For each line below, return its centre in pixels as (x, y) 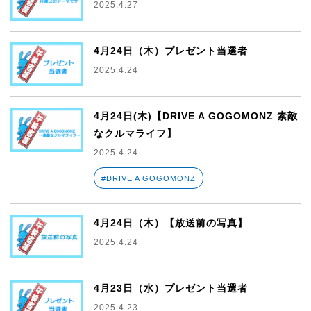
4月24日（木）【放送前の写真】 (170, 223)
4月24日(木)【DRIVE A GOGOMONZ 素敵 (195, 116)
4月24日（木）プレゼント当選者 (170, 50)
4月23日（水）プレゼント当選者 (170, 288)
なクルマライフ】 (135, 134)
